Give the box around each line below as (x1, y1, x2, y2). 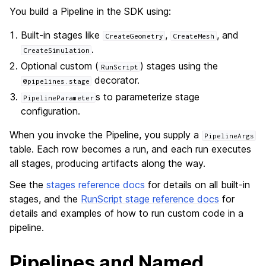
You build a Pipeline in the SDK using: (9, 5, 171, 17)
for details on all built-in (145, 179, 250, 191)
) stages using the (140, 60, 218, 72)
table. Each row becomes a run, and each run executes (9, 143, 251, 155)
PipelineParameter (23, 94, 94, 102)
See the (9, 179, 46, 191)
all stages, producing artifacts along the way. (9, 157, 205, 169)
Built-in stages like (21, 29, 103, 41)
